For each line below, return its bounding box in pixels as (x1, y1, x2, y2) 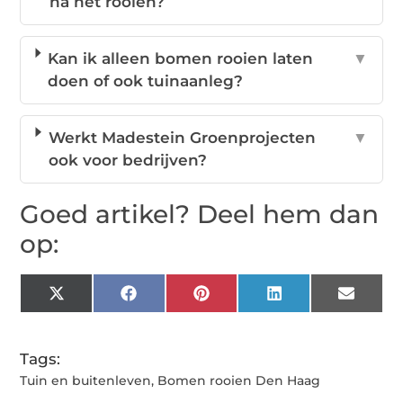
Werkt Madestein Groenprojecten (48, 129, 316, 148)
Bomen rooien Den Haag (157, 372, 321, 390)
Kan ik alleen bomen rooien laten (48, 49, 314, 68)
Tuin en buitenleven (20, 372, 152, 390)
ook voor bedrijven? (48, 151, 207, 170)
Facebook (135, 291, 212, 309)
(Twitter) (63, 306, 129, 325)
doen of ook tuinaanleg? (48, 72, 244, 91)
